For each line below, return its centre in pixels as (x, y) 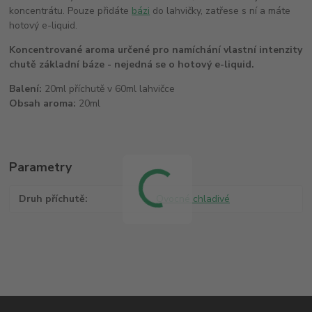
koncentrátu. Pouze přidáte (71, 11)
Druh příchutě (52, 199)
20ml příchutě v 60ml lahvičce (109, 89)
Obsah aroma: (43, 104)
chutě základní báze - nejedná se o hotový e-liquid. (132, 65)
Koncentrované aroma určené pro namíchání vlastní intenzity (156, 50)
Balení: (26, 89)
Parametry (41, 167)
